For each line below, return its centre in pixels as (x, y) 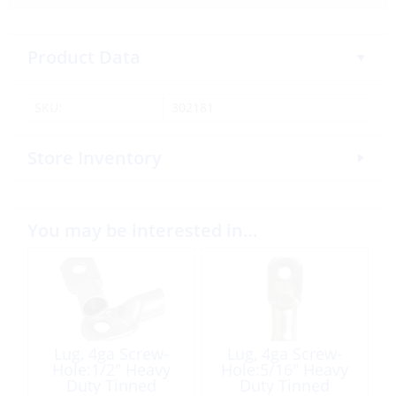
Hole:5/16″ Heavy (284, 369)
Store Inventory (95, 157)
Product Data (84, 57)
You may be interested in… (142, 230)
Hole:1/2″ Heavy (112, 369)
